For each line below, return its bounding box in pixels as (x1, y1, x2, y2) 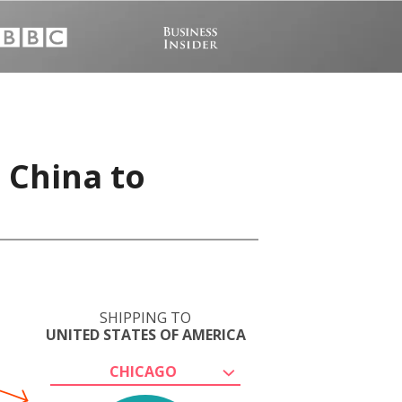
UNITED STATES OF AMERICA (45, 325, 246, 345)
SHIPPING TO (100, 308, 191, 328)
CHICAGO (109, 362, 177, 381)
